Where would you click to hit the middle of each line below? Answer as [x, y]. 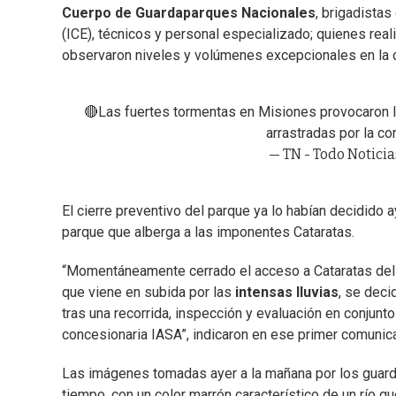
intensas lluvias [285, 293]
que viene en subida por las [147, 293]
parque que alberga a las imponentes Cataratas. [208, 232]
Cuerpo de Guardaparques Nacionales [189, 13]
